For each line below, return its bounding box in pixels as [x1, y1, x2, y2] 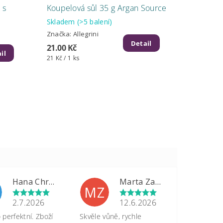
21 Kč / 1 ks [46, 53, 80, 62]
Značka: [46, 29, 74, 38]
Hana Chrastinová [49, 176, 55, 187]
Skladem [46, 17, 78, 27]
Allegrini [73, 29, 99, 38]
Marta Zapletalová [155, 176, 161, 187]
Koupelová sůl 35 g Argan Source [46, 2, 167, 14]
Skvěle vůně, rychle [80, 211, 142, 221]
